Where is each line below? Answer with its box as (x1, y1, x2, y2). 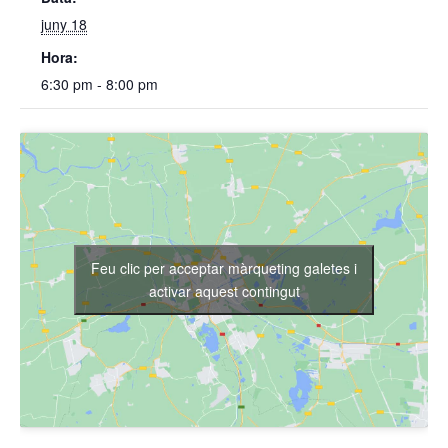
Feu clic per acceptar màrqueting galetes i (91, 257, 357, 278)
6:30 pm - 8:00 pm (41, 73, 158, 94)
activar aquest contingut (148, 280, 300, 301)
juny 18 (41, 13, 87, 34)
